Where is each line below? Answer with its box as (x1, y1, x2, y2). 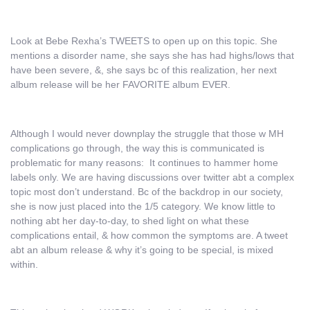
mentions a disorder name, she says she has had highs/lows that (10, 49, 294, 61)
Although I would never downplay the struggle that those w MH (10, 127, 284, 139)
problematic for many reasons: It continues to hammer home (10, 156, 278, 168)
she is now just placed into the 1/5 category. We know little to (10, 200, 275, 212)
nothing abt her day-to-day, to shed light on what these (10, 215, 249, 226)
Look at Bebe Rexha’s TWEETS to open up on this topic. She (10, 35, 277, 46)
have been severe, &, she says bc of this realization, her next (10, 64, 277, 75)
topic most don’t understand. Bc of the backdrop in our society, (10, 185, 283, 197)
